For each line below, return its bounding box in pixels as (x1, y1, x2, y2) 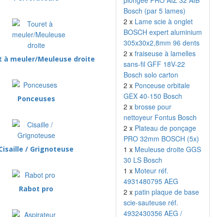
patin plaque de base (135, 187, 199, 197)
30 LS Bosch (124, 155, 162, 165)
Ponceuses (17, 94, 55, 103)
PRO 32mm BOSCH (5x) (124, 134, 199, 143)
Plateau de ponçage (135, 123, 196, 133)
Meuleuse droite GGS (135, 144, 201, 154)
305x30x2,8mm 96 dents (124, 38, 200, 47)
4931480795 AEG (124, 176, 178, 186)
